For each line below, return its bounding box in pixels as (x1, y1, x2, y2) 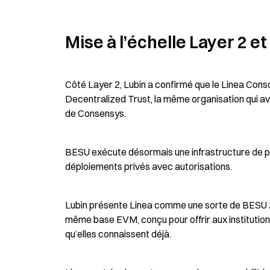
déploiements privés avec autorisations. (65, 160, 232, 172)
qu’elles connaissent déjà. (65, 228, 171, 240)
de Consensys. (65, 107, 126, 119)
